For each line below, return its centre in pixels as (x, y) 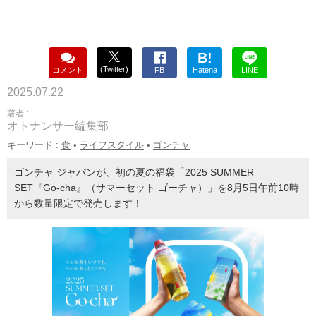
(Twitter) (114, 69)
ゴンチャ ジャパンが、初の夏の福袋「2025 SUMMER (134, 172)
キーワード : (34, 145)
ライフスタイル (112, 145)
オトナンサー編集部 (58, 126)
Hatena (205, 70)
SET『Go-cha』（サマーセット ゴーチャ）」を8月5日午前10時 (157, 188)
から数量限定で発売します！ (78, 203)
